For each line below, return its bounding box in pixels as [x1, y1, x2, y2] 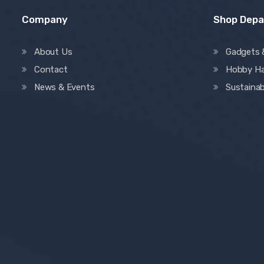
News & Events [34, 81, 95, 93]
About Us [34, 46, 72, 57]
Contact [34, 64, 68, 75]
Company [22, 13, 68, 25]
